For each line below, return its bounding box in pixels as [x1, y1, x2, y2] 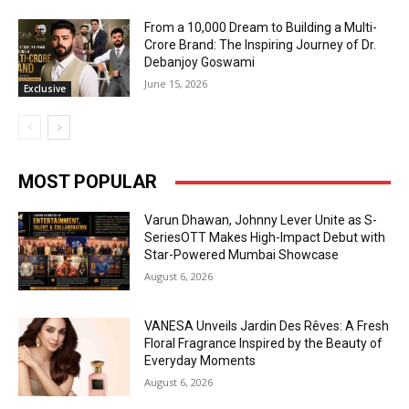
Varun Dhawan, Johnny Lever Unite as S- [144, 213, 378, 228]
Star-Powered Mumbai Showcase [144, 247, 340, 263]
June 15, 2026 [144, 76, 208, 90]
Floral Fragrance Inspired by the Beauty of [144, 336, 383, 351]
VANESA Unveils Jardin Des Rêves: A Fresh [144, 319, 390, 334]
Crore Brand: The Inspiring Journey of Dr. [144, 37, 377, 52]
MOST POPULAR [18, 171, 157, 194]
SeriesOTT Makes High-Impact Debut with [144, 230, 386, 246]
